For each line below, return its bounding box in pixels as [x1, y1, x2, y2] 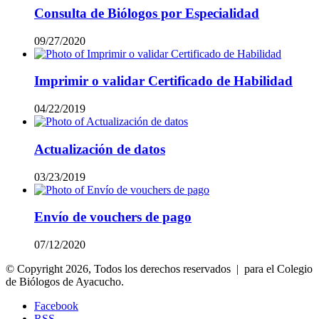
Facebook [34, 299, 78, 312]
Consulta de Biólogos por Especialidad [34, 5, 259, 21]
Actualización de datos [34, 141, 165, 157]
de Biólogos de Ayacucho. [6, 275, 124, 288]
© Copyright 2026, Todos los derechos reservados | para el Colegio [6, 262, 313, 275]
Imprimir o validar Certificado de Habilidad [34, 73, 293, 89]
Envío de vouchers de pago [34, 209, 192, 225]
